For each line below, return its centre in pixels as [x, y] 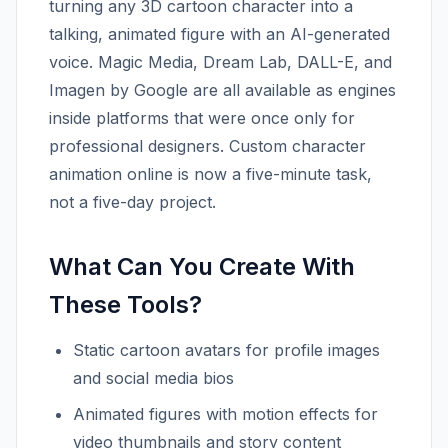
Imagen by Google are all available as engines [222, 90]
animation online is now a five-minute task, [210, 174]
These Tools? [125, 304]
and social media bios [153, 378]
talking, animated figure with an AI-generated [219, 34]
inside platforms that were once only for [202, 118]
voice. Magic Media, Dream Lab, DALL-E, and [220, 62]
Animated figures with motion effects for [225, 414]
